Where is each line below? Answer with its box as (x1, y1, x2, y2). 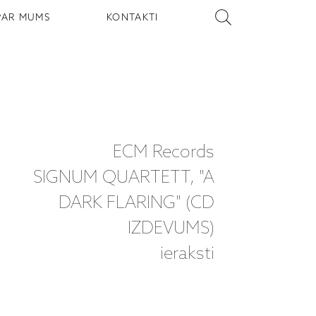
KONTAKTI (107, 12, 159, 23)
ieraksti (160, 244, 215, 265)
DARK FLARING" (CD (59, 193, 215, 214)
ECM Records (113, 142, 215, 164)
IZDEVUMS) (128, 219, 215, 240)
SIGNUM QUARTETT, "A (33, 168, 215, 189)
